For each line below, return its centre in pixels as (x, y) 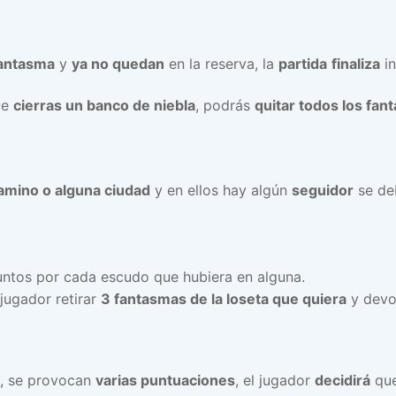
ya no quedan (118, 63)
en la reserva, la (221, 63)
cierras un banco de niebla (104, 106)
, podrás (225, 106)
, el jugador (275, 380)
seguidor (323, 190)
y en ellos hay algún (221, 190)
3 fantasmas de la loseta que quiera (223, 298)
